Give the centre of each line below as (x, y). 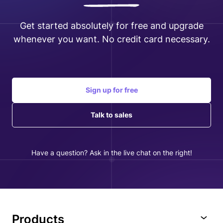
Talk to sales (111, 114)
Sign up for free (111, 90)
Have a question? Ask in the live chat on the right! (111, 152)
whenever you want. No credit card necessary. (111, 39)
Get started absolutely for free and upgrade (111, 25)
